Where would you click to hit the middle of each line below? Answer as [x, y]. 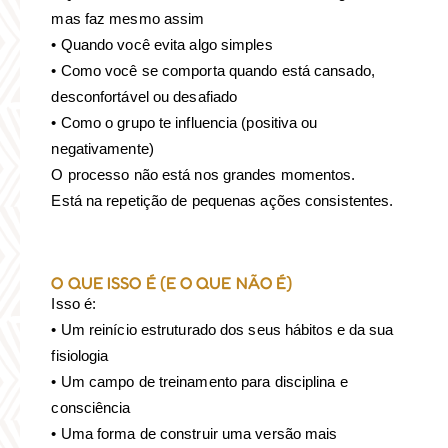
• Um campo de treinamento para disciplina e [199, 382]
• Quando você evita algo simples [162, 45]
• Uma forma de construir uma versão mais [194, 434]
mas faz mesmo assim [128, 19]
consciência [91, 408]
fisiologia [80, 356]
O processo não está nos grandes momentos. [203, 175]
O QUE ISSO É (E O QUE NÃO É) [172, 283]
